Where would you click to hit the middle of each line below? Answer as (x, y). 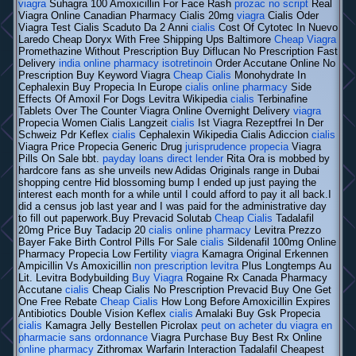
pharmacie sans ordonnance (83, 338)
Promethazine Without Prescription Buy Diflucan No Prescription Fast (178, 52)
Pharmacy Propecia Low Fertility (95, 254)
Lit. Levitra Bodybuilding (75, 278)
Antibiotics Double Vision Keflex (94, 314)
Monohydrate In (269, 75)
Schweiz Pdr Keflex (65, 135)
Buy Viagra (157, 278)
